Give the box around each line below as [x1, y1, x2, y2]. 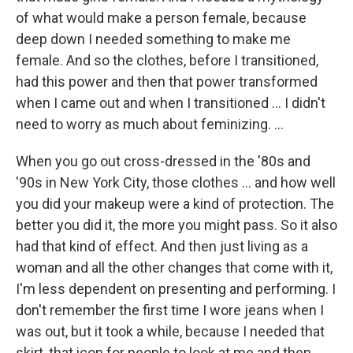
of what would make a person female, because [16, 9, 307, 26]
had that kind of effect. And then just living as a [16, 237, 308, 255]
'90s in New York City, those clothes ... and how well [16, 173, 336, 191]
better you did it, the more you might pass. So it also [16, 216, 337, 233]
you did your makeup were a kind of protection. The [16, 195, 334, 212]
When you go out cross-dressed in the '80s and [16, 152, 310, 169]
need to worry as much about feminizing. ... [16, 115, 284, 132]
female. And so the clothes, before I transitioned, [16, 51, 318, 69]
